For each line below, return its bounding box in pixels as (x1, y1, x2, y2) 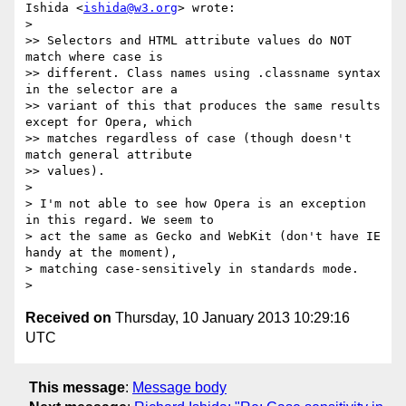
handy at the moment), (25, 246, 178, 260)
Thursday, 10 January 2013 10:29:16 (111, 310, 350, 326)
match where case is (25, 50, 163, 64)
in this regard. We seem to (25, 213, 214, 227)
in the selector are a (25, 82, 178, 97)
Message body (132, 379, 227, 395)
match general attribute (25, 148, 192, 162)
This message (29, 379, 125, 395)
